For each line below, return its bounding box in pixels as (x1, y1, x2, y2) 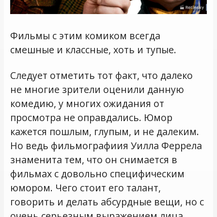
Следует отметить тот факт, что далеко (10, 68, 193, 82)
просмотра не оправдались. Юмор (10, 110, 173, 124)
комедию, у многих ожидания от (10, 96, 165, 110)
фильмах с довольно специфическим (10, 167, 185, 180)
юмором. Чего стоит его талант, (10, 181, 161, 194)
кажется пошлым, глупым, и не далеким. (10, 124, 200, 138)
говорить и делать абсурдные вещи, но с (10, 195, 204, 208)
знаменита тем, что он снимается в (10, 153, 178, 166)
